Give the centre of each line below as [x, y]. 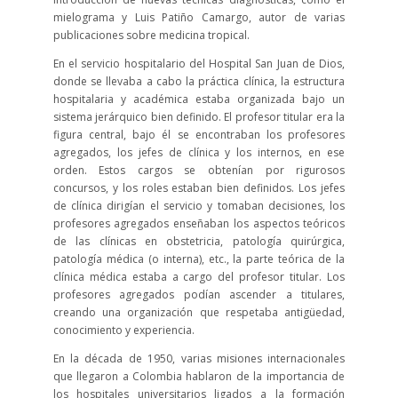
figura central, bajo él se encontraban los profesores [199, 135]
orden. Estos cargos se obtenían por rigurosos [199, 170]
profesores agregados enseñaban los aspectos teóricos [199, 223]
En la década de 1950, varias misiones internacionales [199, 358]
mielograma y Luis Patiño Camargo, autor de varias [199, 17]
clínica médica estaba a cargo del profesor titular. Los [199, 277]
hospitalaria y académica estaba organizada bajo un [199, 99]
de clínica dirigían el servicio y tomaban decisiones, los [199, 206]
